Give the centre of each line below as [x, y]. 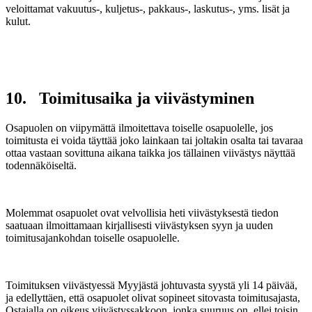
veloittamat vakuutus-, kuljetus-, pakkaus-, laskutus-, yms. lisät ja [148, 9]
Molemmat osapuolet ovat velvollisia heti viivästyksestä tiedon [142, 213]
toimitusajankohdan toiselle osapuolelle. [93, 238]
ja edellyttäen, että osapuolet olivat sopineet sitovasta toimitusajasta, [153, 298]
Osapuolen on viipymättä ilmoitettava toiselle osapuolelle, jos [139, 128]
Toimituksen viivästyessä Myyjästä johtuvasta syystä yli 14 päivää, [151, 285]
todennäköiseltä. [41, 165]
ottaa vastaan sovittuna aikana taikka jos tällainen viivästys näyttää [150, 153]
